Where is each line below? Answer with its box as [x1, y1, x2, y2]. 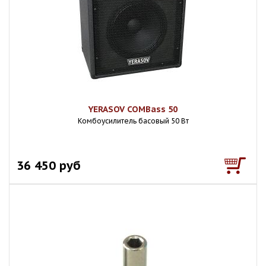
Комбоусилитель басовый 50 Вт [77, 116, 189, 125]
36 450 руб [17, 157, 81, 173]
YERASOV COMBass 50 [88, 104, 178, 115]
